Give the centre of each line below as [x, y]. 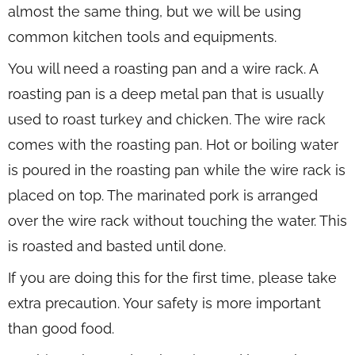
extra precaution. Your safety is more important [164, 303]
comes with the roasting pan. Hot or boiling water [173, 144]
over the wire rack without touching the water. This [177, 220]
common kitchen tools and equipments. [142, 36]
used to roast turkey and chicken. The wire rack [167, 119]
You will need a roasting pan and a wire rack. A [163, 68]
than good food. [61, 328]
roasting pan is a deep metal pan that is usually [166, 94]
